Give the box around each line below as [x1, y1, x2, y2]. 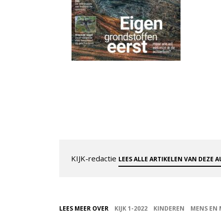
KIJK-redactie [71, 153, 118, 163]
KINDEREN [153, 204, 184, 213]
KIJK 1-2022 [114, 204, 147, 213]
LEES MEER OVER [59, 204, 109, 213]
